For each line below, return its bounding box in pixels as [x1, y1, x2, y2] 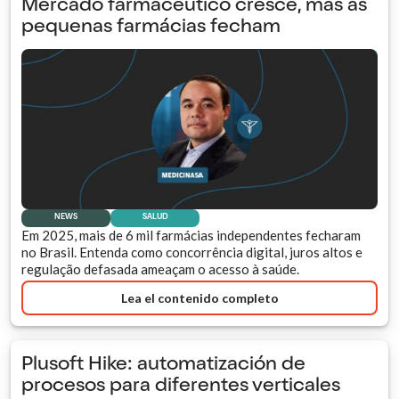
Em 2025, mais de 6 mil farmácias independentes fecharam [21, 226, 361, 243]
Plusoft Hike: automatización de [21, 355, 305, 376]
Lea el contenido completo [120, 289, 279, 305]
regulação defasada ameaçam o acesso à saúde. [21, 260, 299, 277]
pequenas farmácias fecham [21, 17, 281, 37]
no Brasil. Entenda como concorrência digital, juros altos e [21, 243, 362, 260]
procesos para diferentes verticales [21, 377, 340, 397]
